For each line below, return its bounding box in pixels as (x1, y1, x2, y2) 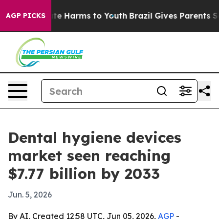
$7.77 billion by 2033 (8, 164, 160, 183)
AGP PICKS (6, 11, 45, 20)
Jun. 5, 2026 (8, 190, 52, 199)
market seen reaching (8, 146, 171, 165)
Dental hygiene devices (8, 128, 181, 147)
